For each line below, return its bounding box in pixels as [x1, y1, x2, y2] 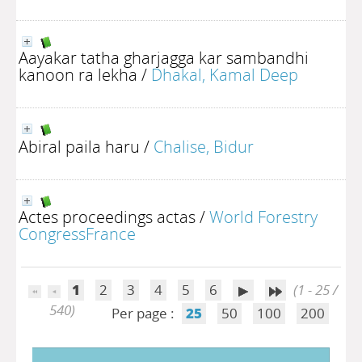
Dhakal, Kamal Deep [151, 63, 298, 86]
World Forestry [209, 205, 318, 228]
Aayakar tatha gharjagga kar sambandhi [19, 46, 309, 69]
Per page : [111, 304, 178, 322]
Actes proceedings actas [19, 205, 196, 228]
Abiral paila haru [19, 135, 140, 158]
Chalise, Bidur [154, 135, 254, 158]
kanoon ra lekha [19, 63, 137, 86]
